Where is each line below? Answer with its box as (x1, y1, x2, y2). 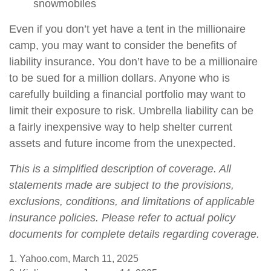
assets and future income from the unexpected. (9, 137, 236, 149)
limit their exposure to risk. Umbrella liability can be (9, 105, 253, 117)
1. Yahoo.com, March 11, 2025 (9, 253, 139, 264)
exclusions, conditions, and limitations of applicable (9, 195, 255, 207)
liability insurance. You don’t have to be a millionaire (9, 56, 258, 68)
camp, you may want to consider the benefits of (9, 39, 237, 51)
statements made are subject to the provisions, (9, 179, 234, 191)
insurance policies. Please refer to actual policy (9, 212, 235, 224)
